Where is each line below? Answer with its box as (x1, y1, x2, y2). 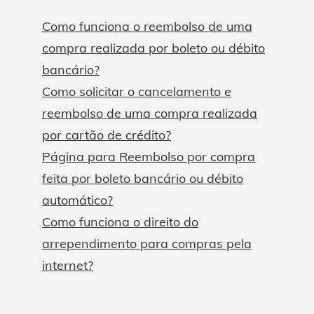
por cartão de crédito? (42, 127, 171, 144)
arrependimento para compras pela (42, 235, 252, 252)
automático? (42, 192, 113, 209)
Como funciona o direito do (42, 214, 198, 231)
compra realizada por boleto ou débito (42, 40, 265, 57)
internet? (42, 257, 93, 274)
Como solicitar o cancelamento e (42, 83, 231, 100)
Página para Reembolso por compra (42, 149, 255, 165)
